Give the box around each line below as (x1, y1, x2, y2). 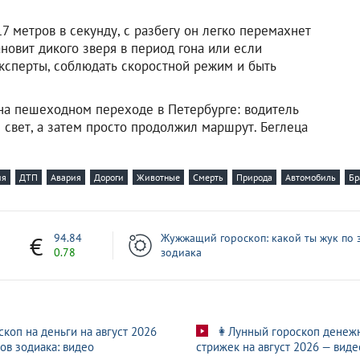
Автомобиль (285, 170, 336, 183)
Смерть (193, 170, 223, 183)
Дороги (94, 170, 124, 183)
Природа (236, 170, 272, 183)
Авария (51, 170, 81, 183)
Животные (137, 170, 180, 183)
